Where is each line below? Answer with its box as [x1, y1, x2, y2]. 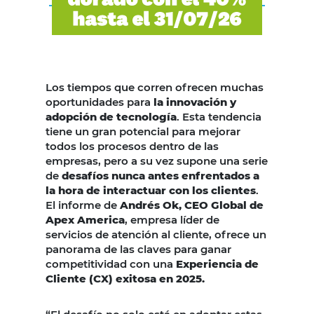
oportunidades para [46, 95, 153, 109]
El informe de [46, 198, 120, 212]
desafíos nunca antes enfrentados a [62, 169, 259, 183]
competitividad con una [46, 257, 176, 271]
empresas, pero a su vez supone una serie [46, 154, 268, 168]
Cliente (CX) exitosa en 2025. [46, 272, 205, 286]
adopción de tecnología [46, 110, 177, 124]
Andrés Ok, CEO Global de [120, 198, 264, 212]
